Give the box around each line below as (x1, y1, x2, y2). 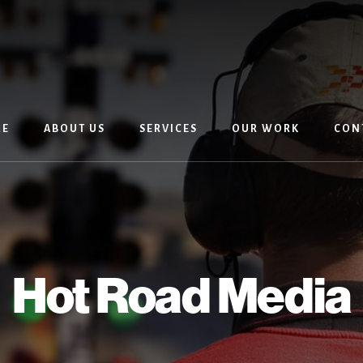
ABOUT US (43, 123, 105, 135)
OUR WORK (231, 123, 300, 135)
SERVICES (139, 123, 198, 135)
